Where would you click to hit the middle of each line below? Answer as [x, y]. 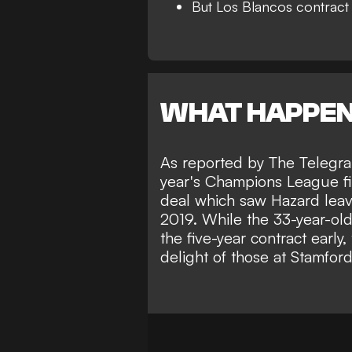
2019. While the [217, 219]
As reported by [214, 163]
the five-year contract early [251, 238]
